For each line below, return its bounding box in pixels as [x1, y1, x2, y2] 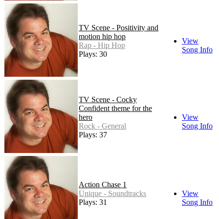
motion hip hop [79, 32, 126, 41]
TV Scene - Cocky [79, 95, 137, 104]
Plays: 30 [79, 50, 107, 59]
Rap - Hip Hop [79, 41, 125, 50]
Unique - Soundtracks [79, 189, 146, 198]
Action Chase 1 [79, 180, 127, 189]
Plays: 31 [79, 198, 107, 207]
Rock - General [79, 122, 126, 131]
